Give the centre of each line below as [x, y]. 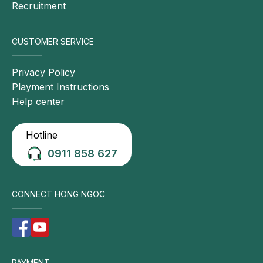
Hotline [42, 135]
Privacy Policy [43, 73]
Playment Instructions [60, 87]
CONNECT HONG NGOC [58, 194]
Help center [38, 102]
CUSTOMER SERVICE [53, 42]
